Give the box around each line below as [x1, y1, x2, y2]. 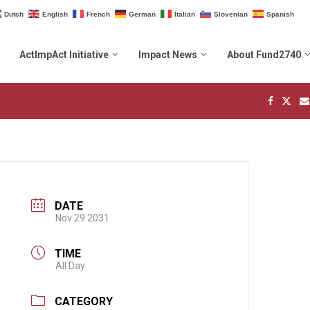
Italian [174, 10, 195, 18]
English [42, 10, 68, 18]
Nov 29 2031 [55, 212, 110, 224]
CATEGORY [55, 295, 113, 309]
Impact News [138, 48, 197, 60]
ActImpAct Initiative [19, 48, 109, 60]
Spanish [266, 10, 294, 18]
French [86, 10, 110, 18]
